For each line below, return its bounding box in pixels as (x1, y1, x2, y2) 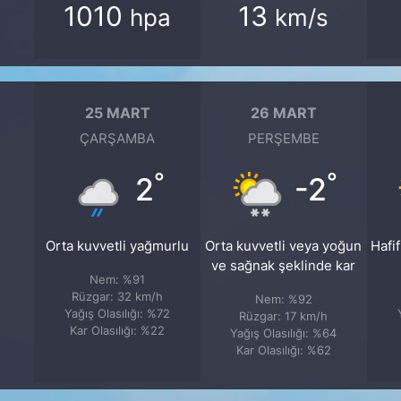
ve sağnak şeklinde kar (211, 258, 356, 275)
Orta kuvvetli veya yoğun (205, 238, 363, 255)
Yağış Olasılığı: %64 (230, 326, 337, 341)
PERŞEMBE (247, 131, 320, 148)
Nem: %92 (254, 292, 312, 307)
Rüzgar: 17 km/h (239, 309, 328, 324)
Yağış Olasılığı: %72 (64, 306, 171, 321)
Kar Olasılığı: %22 (70, 323, 166, 338)
